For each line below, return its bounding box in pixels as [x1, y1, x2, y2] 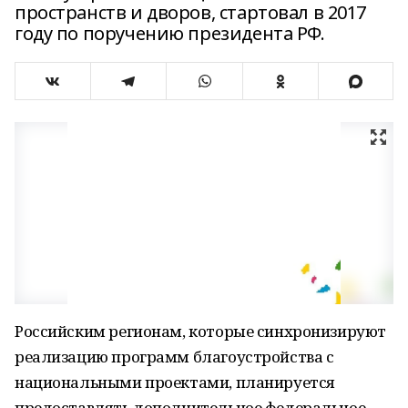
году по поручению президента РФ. [15, 21, 325, 46]
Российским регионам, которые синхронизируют [15, 321, 386, 342]
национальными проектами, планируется [15, 372, 335, 393]
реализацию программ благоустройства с [15, 346, 334, 367]
